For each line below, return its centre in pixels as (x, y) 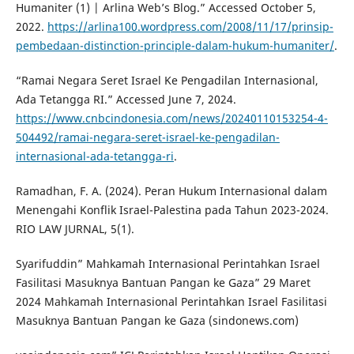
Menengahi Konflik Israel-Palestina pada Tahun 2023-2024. (172, 210)
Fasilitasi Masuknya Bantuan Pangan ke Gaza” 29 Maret (163, 283)
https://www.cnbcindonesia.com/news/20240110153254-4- (171, 119)
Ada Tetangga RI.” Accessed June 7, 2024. (126, 100)
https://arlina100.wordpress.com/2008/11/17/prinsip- (190, 27)
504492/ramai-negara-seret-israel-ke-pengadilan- (147, 137)
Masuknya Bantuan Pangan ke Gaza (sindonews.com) (157, 321)
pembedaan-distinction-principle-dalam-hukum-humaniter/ (175, 46)
